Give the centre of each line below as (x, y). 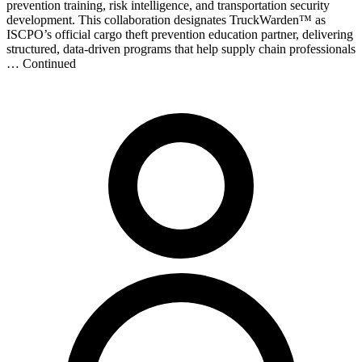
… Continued (41, 63)
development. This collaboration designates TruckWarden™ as (166, 19)
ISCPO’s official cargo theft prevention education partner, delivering (180, 34)
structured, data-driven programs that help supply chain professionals (181, 48)
